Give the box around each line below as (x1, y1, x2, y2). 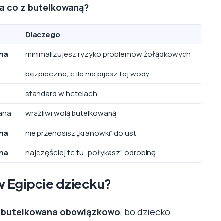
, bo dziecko (120, 205, 170, 218)
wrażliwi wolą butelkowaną (25, 108, 116, 118)
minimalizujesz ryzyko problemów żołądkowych (25, 48, 191, 59)
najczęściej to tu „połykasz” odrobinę (25, 147, 156, 158)
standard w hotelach (25, 88, 97, 99)
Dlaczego (25, 29, 60, 39)
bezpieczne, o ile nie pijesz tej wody (25, 68, 149, 79)
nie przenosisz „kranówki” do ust (25, 127, 136, 138)
